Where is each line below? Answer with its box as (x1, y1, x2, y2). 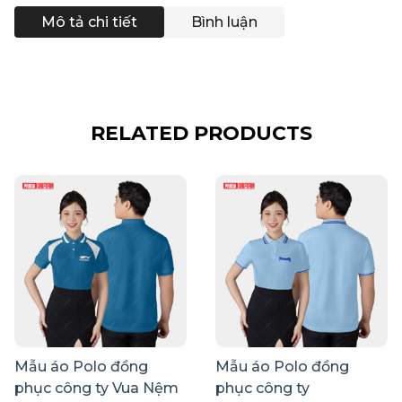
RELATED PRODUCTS (90, 120, 312, 145)
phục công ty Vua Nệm (14, 379, 179, 397)
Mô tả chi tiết (41, 13, 137, 31)
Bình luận (191, 13, 258, 31)
